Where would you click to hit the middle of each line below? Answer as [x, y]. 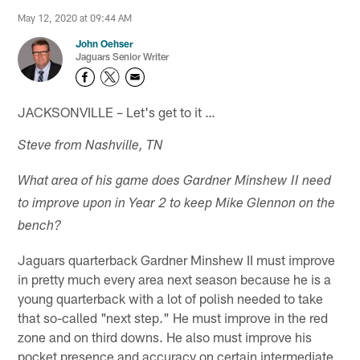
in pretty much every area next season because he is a [175, 278]
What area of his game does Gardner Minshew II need [175, 182]
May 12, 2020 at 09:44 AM [75, 18]
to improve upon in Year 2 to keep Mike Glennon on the [177, 204]
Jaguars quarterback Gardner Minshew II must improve [177, 259]
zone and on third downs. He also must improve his [165, 336]
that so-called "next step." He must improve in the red [173, 317]
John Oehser [105, 44]
